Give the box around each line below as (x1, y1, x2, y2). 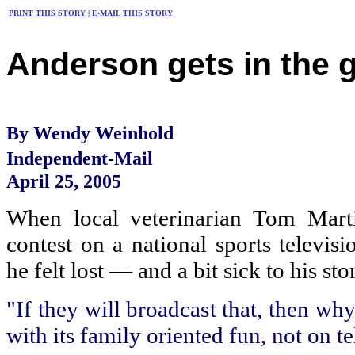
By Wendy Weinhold (6, 122, 174, 143)
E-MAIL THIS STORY (92, 9, 173, 17)
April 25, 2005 (6, 170, 121, 192)
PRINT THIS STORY (9, 9, 86, 17)
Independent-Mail (6, 147, 153, 169)
